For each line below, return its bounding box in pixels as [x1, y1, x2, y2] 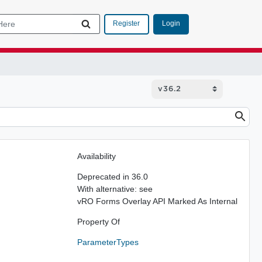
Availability [77, 151, 116, 161]
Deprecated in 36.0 [77, 171, 148, 181]
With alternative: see [77, 184, 153, 194]
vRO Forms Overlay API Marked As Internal [77, 196, 237, 206]
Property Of [77, 216, 120, 226]
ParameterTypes [77, 237, 139, 247]
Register [113, 19, 140, 27]
